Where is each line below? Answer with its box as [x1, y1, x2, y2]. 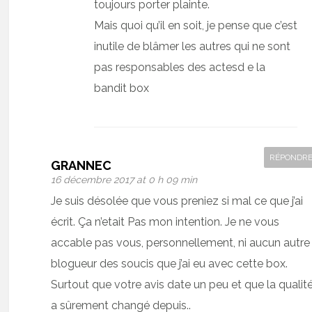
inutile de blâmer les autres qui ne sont [94, 39, 291, 53]
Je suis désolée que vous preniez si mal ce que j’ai [51, 194, 304, 208]
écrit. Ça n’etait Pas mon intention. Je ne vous [51, 214, 280, 228]
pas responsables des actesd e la [94, 60, 266, 74]
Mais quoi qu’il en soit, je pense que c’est [94, 18, 298, 32]
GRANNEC [51, 157, 112, 173]
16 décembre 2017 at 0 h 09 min [51, 173, 198, 185]
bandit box [94, 81, 150, 95]
